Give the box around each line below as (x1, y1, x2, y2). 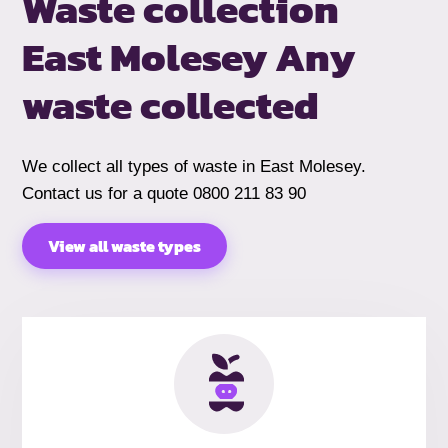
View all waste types (48, 234, 202, 259)
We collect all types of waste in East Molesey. (22, 156, 367, 176)
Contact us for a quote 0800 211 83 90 (22, 183, 307, 203)
